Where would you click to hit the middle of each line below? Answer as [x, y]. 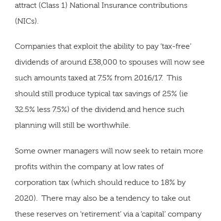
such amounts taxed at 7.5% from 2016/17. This [98, 78]
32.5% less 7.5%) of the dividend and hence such [100, 110]
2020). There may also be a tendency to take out [103, 198]
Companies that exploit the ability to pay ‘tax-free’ [103, 47]
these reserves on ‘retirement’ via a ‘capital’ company [108, 214]
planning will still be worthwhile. [73, 126]
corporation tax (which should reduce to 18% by [100, 182]
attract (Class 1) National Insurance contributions [101, 6]
